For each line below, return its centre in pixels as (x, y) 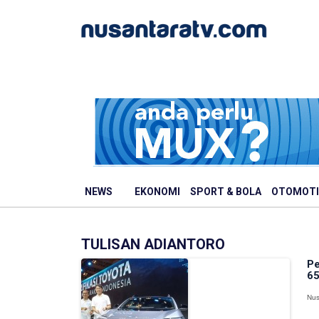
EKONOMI (157, 192)
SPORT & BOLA (226, 192)
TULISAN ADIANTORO (153, 244)
